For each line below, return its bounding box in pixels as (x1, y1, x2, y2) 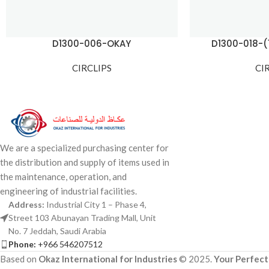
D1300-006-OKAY (52, 37, 131, 50)
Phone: (8, 239, 36, 250)
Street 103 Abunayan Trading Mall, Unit (8, 213, 156, 223)
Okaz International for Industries (38, 253, 177, 265)
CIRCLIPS (71, 62, 112, 74)
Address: (8, 199, 46, 210)
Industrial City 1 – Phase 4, (46, 199, 147, 210)
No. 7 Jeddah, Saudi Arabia (8, 226, 106, 237)
